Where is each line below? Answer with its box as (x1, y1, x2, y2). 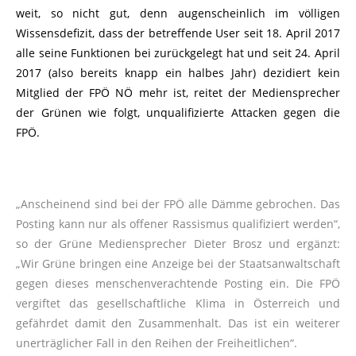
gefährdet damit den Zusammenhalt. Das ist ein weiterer (16, 315, 340, 331)
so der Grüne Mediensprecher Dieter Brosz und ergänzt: (16, 236, 340, 252)
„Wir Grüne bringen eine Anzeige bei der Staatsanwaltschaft (16, 256, 340, 272)
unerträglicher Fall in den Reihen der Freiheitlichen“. (16, 335, 297, 351)
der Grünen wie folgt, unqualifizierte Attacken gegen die (16, 105, 340, 121)
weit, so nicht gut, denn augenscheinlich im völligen (16, 6, 340, 21)
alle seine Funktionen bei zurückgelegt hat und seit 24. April (16, 45, 340, 61)
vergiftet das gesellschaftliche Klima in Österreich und (16, 296, 340, 311)
